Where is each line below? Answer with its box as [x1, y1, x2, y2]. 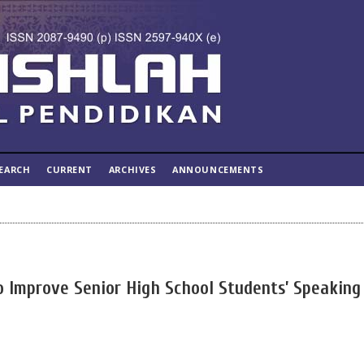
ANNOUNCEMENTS [172, 163, 264, 175]
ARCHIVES [108, 163, 157, 175]
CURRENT [46, 163, 93, 175]
